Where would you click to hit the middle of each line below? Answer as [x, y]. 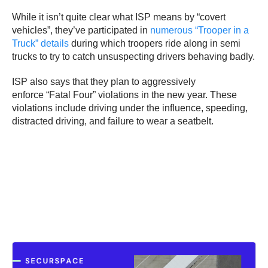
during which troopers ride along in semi [155, 43]
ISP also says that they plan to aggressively [104, 81]
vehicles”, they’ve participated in [81, 30]
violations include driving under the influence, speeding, [130, 108]
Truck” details [40, 43]
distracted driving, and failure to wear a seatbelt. [113, 121]
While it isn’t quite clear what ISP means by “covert [119, 17]
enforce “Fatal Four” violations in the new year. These [124, 95]
